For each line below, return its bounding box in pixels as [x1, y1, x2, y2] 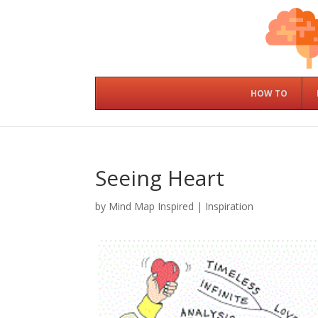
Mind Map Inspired [109, 199, 194, 213]
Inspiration [205, 199, 254, 213]
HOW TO [250, 87, 287, 99]
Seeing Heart [95, 163, 225, 192]
